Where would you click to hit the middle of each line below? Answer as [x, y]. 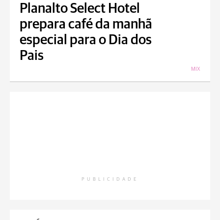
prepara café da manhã [86, 25]
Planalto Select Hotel [80, 9]
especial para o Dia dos [86, 40]
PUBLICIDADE [110, 179]
